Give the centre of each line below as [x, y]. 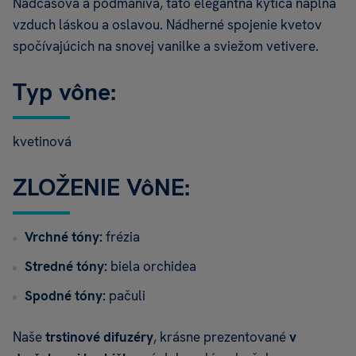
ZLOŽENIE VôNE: [101, 188]
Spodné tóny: [67, 296]
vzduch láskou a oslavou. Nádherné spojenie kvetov [167, 25]
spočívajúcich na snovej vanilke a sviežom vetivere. [166, 46]
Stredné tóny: [68, 267]
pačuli [127, 296]
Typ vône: [64, 92]
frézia [123, 237]
